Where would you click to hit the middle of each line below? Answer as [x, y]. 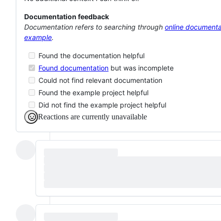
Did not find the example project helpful [101, 105]
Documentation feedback [67, 16]
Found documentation [74, 68]
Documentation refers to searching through [94, 27]
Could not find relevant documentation [99, 80]
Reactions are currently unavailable [92, 116]
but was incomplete [141, 68]
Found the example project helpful [92, 92]
